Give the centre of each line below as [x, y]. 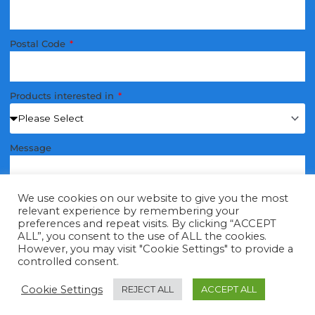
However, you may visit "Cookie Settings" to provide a [155, 249]
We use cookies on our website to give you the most [153, 198]
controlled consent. [68, 262]
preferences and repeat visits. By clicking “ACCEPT [147, 224]
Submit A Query [219, 307]
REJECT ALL [148, 289]
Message [30, 148]
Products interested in [63, 96]
